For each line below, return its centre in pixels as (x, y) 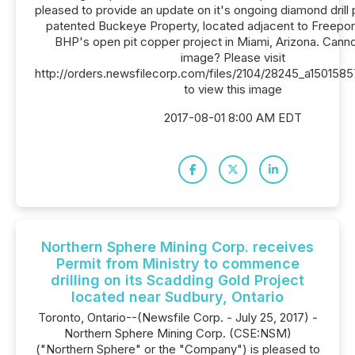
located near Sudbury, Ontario (177, 297)
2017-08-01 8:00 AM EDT (233, 118)
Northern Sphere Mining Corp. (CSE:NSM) (177, 333)
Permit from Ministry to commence (177, 263)
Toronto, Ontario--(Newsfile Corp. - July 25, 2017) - (177, 317)
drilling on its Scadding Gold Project (177, 280)
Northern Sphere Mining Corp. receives (177, 247)
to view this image (233, 89)
